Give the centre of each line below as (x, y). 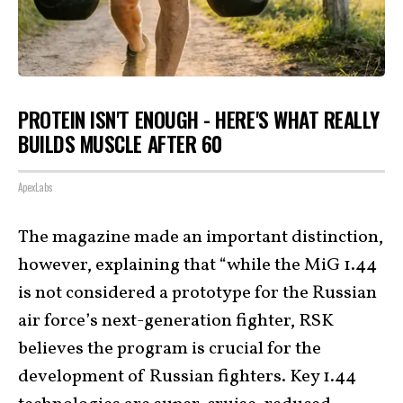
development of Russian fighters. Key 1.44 (187, 377)
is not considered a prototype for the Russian (197, 294)
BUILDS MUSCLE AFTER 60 (120, 143)
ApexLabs (36, 188)
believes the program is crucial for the (170, 349)
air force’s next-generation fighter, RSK (176, 322)
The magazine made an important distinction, (201, 238)
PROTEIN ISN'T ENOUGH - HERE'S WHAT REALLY (199, 119)
